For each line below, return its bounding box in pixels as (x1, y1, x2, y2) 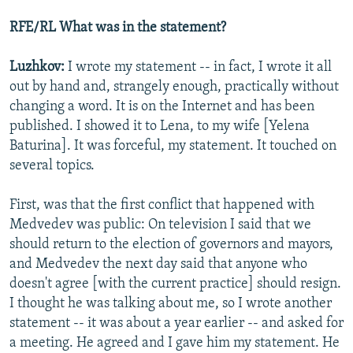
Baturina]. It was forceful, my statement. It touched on (9, 139, 336, 154)
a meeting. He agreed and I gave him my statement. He (9, 336, 340, 351)
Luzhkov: (9, 60, 68, 76)
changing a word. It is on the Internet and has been (9, 99, 314, 115)
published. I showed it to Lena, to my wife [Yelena (9, 119, 310, 135)
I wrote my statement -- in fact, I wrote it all (68, 60, 332, 76)
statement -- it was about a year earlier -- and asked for (9, 316, 344, 332)
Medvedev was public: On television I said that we (9, 217, 311, 233)
